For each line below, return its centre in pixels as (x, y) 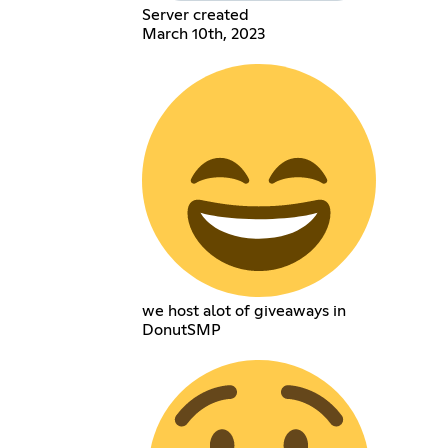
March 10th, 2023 (204, 33)
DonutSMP (182, 329)
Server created (196, 14)
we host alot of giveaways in (244, 310)
